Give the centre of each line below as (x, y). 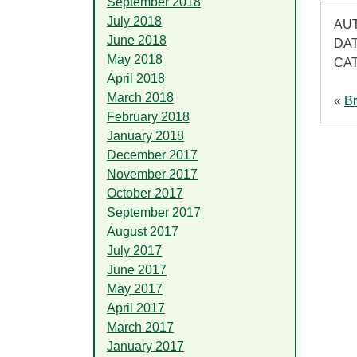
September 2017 (154, 212)
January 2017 (145, 346)
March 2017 (140, 327)
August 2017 (143, 231)
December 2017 (152, 155)
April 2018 (136, 78)
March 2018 (140, 97)
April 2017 (136, 308)
